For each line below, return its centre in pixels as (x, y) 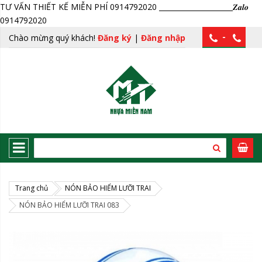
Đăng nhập (163, 38)
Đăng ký (115, 38)
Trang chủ (32, 188)
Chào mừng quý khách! (53, 38)
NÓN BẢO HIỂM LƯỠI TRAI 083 (69, 205)
